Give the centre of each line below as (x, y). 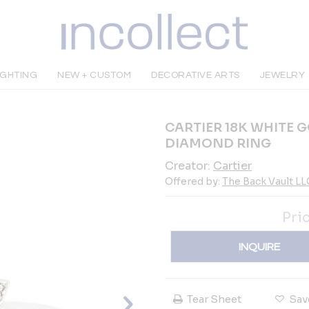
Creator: (189, 166)
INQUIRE (260, 247)
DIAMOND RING (218, 143)
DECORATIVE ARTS (196, 75)
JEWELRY (282, 75)
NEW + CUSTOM (94, 75)
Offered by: (193, 181)
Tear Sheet (214, 299)
